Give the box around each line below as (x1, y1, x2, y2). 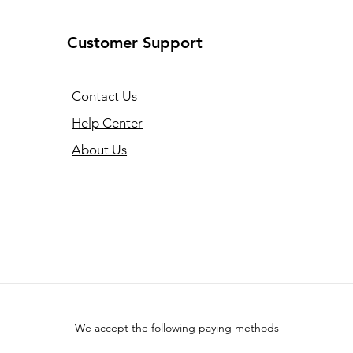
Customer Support (67, 33, 203, 53)
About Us (72, 142, 128, 158)
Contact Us (72, 88, 138, 105)
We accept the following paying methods (74, 321, 279, 336)
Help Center (72, 115, 143, 132)
